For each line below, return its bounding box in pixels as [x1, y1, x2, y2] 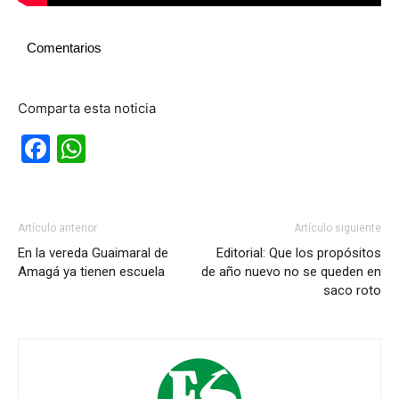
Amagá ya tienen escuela [18, 263, 165, 280]
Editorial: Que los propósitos [216, 244, 381, 261]
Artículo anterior [18, 221, 97, 234]
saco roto [323, 281, 381, 298]
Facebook [50, 130, 183, 166]
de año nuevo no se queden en [201, 263, 381, 280]
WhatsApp [85, 130, 226, 166]
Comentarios [27, 39, 102, 55]
